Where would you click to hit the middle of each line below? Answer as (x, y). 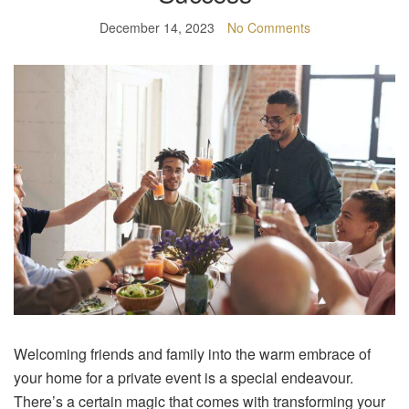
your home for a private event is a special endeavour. (184, 377)
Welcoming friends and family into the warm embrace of (192, 353)
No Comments (268, 28)
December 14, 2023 (157, 28)
